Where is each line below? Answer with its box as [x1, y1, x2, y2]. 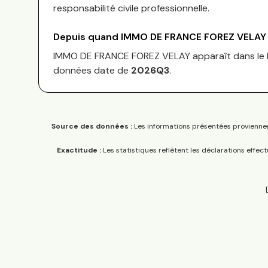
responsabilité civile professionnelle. [53, 2, 209, 14]
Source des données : [51, 121, 132, 131]
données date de [53, 64, 131, 77]
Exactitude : [56, 145, 101, 155]
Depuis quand [53, 31, 121, 43]
